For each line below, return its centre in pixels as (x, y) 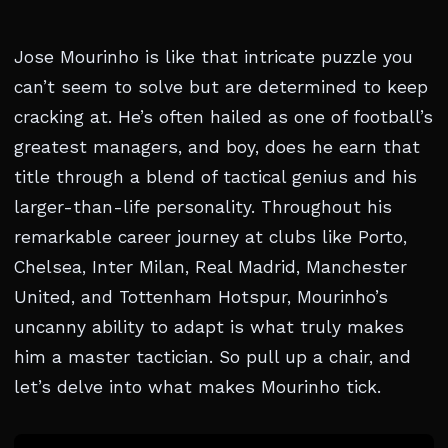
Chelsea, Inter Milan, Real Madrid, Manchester (210, 267)
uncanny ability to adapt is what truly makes (209, 327)
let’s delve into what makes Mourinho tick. (197, 387)
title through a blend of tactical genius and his (215, 177)
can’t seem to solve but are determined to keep (221, 87)
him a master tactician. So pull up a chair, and (212, 357)
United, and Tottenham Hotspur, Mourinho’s (201, 297)
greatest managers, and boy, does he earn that (217, 147)
